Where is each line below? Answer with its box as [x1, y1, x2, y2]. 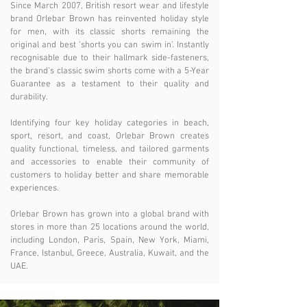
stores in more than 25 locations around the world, [10, 222, 209, 233]
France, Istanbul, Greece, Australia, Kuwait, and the [10, 248, 209, 259]
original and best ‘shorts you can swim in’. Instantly [10, 40, 209, 51]
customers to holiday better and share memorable [10, 170, 209, 181]
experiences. [10, 183, 59, 194]
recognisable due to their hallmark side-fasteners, [10, 53, 209, 64]
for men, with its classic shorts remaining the [10, 27, 209, 38]
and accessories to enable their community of [10, 157, 209, 168]
